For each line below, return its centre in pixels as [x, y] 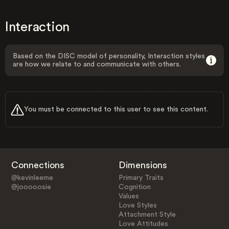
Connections [38, 165]
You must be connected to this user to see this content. [116, 109]
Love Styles [138, 205]
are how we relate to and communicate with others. [97, 64]
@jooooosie [31, 187]
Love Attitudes [144, 224]
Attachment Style [147, 214]
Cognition [135, 187]
